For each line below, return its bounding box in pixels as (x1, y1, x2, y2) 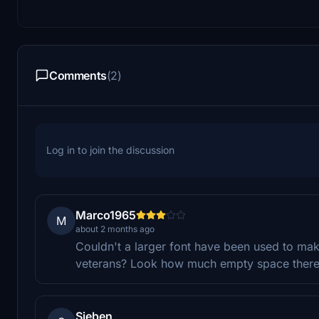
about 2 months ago (75, 223, 155, 234)
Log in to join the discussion (46, 143, 174, 156)
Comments (49, 68, 107, 83)
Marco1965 (75, 207, 136, 222)
